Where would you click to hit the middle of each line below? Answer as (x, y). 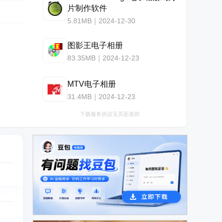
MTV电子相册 (92, 84)
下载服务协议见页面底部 (110, 114)
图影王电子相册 (95, 45)
